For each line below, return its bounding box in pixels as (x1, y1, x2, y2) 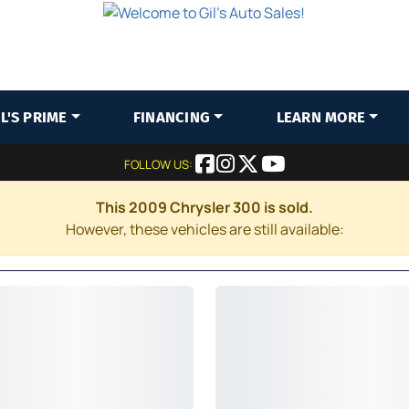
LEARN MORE (276, 109, 366, 126)
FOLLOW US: (124, 156, 195, 173)
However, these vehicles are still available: (65, 219, 344, 239)
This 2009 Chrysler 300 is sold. (96, 197, 313, 217)
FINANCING (132, 109, 211, 126)
